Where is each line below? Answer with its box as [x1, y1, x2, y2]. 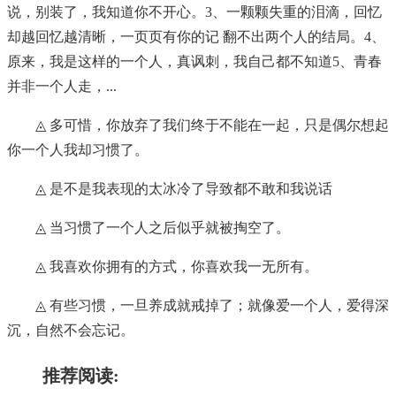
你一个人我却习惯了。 [7, 142, 148, 158]
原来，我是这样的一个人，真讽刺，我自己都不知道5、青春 [7, 54, 382, 70]
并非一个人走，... [7, 79, 117, 95]
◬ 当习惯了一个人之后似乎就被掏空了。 [35, 220, 290, 236]
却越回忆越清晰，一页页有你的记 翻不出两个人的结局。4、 [7, 29, 385, 45]
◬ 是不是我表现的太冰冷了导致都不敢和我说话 [35, 181, 332, 197]
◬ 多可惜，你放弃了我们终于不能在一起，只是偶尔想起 [35, 118, 389, 133]
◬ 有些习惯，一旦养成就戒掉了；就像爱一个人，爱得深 [35, 298, 389, 314]
